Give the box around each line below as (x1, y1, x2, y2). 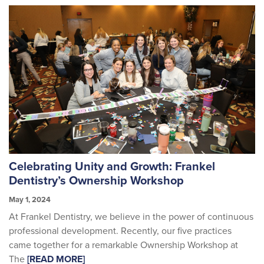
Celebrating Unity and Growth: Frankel (9, 160, 215, 174)
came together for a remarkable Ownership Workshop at (9, 239, 238, 251)
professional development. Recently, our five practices (9, 225, 232, 237)
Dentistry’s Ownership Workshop (9, 174, 184, 189)
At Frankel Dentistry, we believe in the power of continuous (9, 210, 253, 223)
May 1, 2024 (9, 195, 51, 205)
